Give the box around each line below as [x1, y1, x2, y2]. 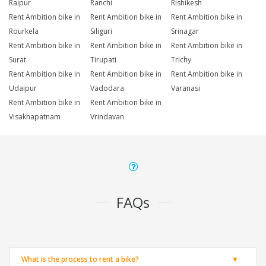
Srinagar [171, 26, 199, 37]
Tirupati [90, 55, 116, 65]
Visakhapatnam [9, 112, 61, 122]
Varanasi [171, 83, 201, 94]
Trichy [171, 55, 192, 65]
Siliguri [90, 26, 112, 37]
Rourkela [9, 26, 39, 37]
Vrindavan [90, 112, 124, 122]
